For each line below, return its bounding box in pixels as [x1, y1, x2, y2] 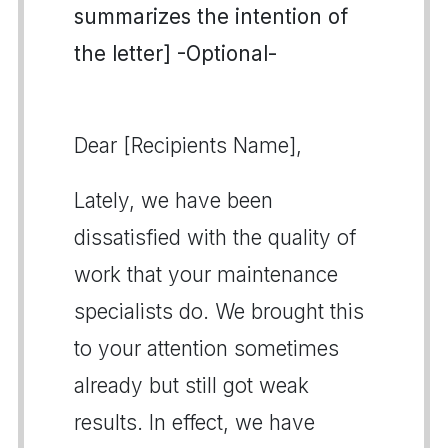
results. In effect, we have [74, 410, 315, 435]
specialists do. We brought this [74, 299, 364, 324]
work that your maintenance [74, 262, 338, 287]
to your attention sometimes [74, 336, 339, 361]
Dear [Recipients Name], [74, 133, 302, 158]
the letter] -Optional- [74, 41, 277, 66]
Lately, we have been [74, 188, 273, 213]
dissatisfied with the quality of [74, 225, 356, 250]
